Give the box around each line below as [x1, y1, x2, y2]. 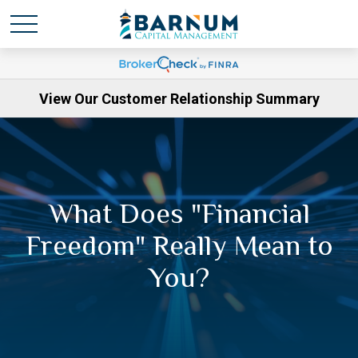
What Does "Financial [48, 197, 310, 229]
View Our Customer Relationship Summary [38, 90, 320, 107]
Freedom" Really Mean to [25, 229, 333, 261]
